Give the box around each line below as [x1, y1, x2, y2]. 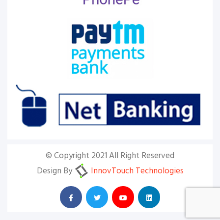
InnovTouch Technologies [88, 164, 184, 178]
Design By [36, 164, 74, 178]
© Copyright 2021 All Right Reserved [46, 149, 174, 163]
